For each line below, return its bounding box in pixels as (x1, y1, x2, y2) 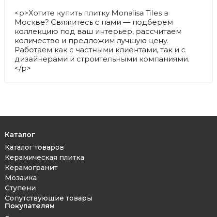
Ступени (5, 184, 36, 192)
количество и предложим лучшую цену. (15, 36, 169, 45)
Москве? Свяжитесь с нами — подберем (15, 17, 173, 27)
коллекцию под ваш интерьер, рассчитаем (15, 27, 182, 36)
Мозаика (5, 173, 37, 182)
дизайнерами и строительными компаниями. (15, 54, 189, 63)
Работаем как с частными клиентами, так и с (15, 45, 186, 54)
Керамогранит (5, 163, 58, 172)
